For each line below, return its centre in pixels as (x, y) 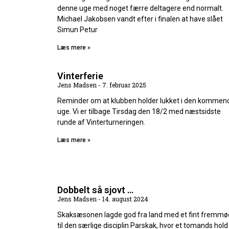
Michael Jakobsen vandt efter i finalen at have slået (140, 19)
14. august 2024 (124, 199)
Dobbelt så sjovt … (95, 190)
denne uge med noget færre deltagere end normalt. (140, 8)
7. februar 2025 (123, 85)
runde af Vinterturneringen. (101, 122)
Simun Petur (77, 30)
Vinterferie (80, 76)
